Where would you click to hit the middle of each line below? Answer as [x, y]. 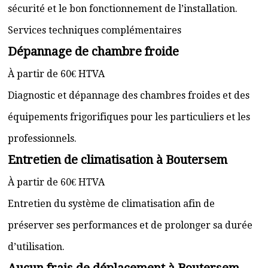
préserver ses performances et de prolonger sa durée [130, 225]
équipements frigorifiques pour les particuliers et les [129, 117]
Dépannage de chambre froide [93, 51]
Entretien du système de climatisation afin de [111, 204]
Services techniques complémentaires [95, 30]
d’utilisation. [36, 247]
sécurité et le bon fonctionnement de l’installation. [123, 9]
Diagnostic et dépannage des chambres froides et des [129, 95]
